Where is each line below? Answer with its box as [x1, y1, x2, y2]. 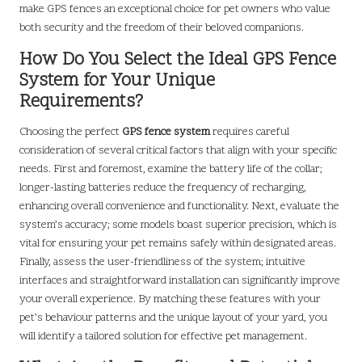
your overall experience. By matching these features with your [19, 291, 321, 307]
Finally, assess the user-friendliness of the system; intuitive [19, 254, 305, 270]
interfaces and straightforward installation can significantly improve [19, 272, 340, 288]
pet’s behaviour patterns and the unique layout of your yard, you [19, 309, 327, 326]
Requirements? [19, 89, 143, 115]
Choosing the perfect [19, 124, 122, 140]
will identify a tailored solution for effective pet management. [19, 328, 307, 344]
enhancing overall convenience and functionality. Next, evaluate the [19, 198, 339, 214]
